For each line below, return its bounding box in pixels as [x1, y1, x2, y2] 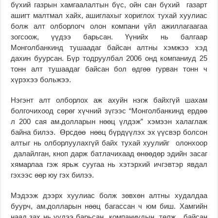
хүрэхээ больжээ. [11, 75, 72, 84]
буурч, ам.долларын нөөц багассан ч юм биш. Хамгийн [11, 201, 207, 210]
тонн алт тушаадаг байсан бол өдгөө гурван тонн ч [11, 64, 207, 73]
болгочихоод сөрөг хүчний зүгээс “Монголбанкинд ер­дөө [11, 106, 207, 115]
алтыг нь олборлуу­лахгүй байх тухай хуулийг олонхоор [11, 138, 207, 147]
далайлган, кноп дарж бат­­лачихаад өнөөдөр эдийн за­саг [11, 149, 207, 158]
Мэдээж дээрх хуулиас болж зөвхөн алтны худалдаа [11, 191, 207, 200]
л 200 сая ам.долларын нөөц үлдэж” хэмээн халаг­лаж [11, 117, 207, 126]
